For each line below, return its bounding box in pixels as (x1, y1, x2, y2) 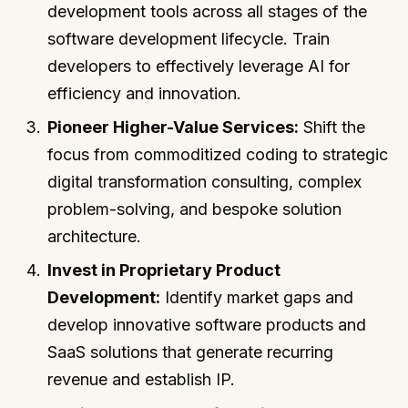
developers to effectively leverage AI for (47, 56, 351, 76)
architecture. (47, 227, 142, 247)
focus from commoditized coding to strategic (47, 145, 389, 165)
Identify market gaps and (160, 288, 354, 308)
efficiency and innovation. (47, 83, 242, 103)
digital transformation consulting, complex (47, 172, 362, 192)
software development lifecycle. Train (47, 28, 331, 48)
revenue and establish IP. (47, 370, 236, 390)
